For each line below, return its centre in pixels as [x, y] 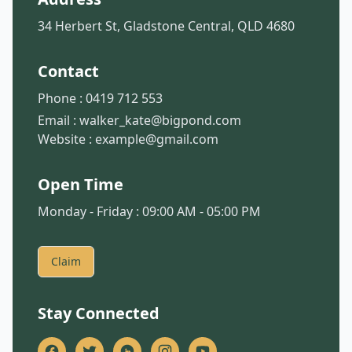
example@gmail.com [157, 139]
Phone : [62, 98]
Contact [68, 71]
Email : [59, 120]
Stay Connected [99, 313]
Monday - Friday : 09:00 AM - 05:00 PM [149, 211]
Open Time [81, 184]
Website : [66, 139]
